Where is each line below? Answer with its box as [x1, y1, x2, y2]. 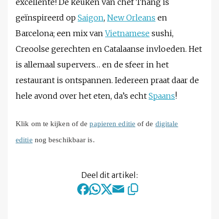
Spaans [149, 91, 175, 101]
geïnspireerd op [16, 13, 78, 23]
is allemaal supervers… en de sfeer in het [16, 60, 169, 70]
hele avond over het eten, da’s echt [16, 91, 149, 101]
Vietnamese [105, 28, 150, 39]
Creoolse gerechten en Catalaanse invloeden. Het [16, 44, 202, 54]
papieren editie [89, 120, 135, 128]
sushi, [150, 28, 174, 39]
